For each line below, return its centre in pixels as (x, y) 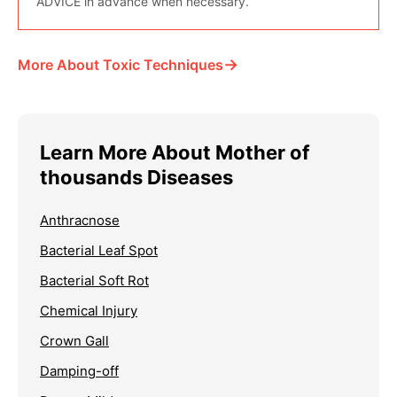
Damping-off (79, 370)
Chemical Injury (89, 310)
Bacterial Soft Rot (94, 280)
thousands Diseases (136, 177)
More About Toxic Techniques (121, 64)
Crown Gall (74, 340)
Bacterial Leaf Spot (99, 250)
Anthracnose (80, 220)
